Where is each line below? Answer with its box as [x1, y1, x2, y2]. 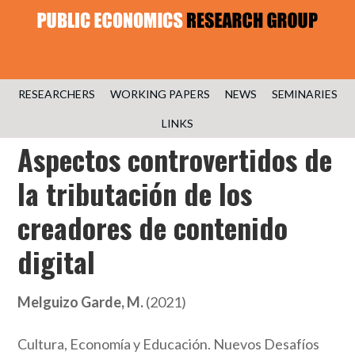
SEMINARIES [271, 87, 338, 101]
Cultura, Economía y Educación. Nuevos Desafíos [17, 335, 320, 353]
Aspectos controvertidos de [17, 138, 333, 180]
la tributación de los [17, 172, 253, 214]
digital [17, 240, 96, 282]
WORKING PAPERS [109, 87, 210, 101]
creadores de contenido [17, 206, 288, 248]
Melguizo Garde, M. [17, 293, 144, 311]
